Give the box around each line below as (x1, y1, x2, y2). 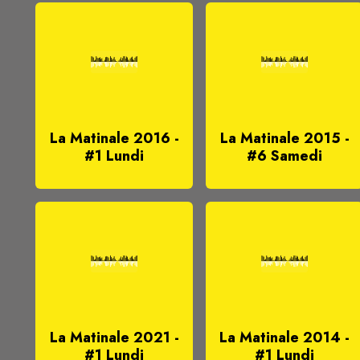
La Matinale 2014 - (219, 327, 350, 348)
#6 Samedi (247, 145, 322, 166)
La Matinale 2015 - (219, 128, 350, 149)
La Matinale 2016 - (49, 128, 179, 149)
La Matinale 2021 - (49, 327, 179, 348)
